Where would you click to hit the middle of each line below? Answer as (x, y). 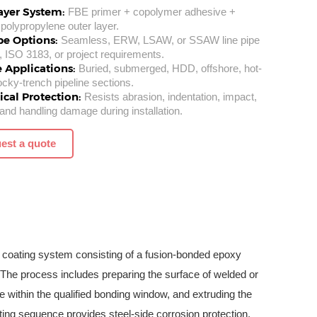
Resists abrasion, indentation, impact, (169, 97)
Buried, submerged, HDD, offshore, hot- (168, 68)
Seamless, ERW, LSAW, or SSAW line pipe (158, 40)
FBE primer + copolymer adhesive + (150, 12)
